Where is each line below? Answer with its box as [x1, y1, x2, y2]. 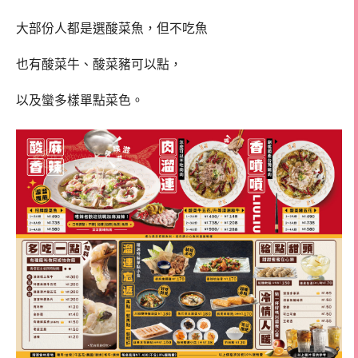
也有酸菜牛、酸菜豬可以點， [16, 57, 182, 71]
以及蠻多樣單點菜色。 [16, 93, 144, 107]
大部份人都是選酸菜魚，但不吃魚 [16, 22, 208, 36]
